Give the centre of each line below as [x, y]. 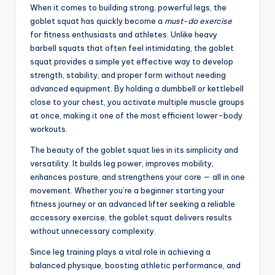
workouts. [49, 129]
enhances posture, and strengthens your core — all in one [137, 176]
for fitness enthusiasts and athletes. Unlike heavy [124, 34]
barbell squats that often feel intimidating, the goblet [132, 48]
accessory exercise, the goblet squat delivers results [131, 217]
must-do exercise [198, 21]
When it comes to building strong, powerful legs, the [128, 7]
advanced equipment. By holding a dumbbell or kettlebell [137, 88]
